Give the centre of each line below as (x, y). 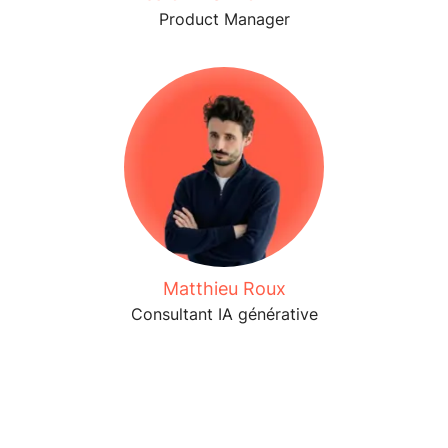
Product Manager (224, 19)
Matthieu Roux (224, 288)
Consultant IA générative (224, 314)
